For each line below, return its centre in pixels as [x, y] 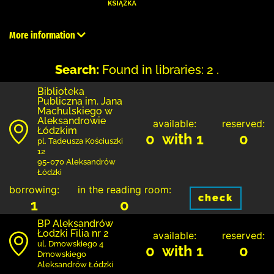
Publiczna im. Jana [80, 101]
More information [43, 35]
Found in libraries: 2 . [161, 69]
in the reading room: [124, 189]
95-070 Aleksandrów [76, 161]
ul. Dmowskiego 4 [70, 243]
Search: [77, 69]
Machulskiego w [75, 111]
